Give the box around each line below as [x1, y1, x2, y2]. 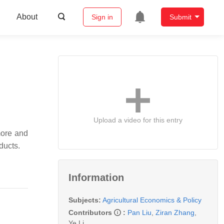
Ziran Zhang [155, 208, 194, 216]
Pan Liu [127, 208, 151, 216]
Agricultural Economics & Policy [102, 195, 201, 204]
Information [68, 171, 124, 183]
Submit [169, 13, 191, 21]
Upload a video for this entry [93, 115, 182, 124]
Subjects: [68, 195, 101, 204]
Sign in [91, 13, 113, 21]
